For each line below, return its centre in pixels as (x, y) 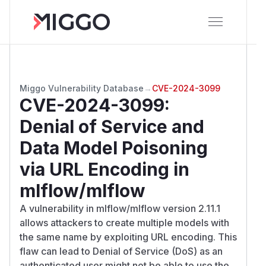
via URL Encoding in (104, 169)
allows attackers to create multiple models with (124, 222)
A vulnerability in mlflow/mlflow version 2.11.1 (120, 208)
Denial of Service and (112, 126)
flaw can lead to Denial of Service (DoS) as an (121, 251)
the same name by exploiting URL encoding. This (128, 237)
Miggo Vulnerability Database (82, 88)
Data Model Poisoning (114, 148)
